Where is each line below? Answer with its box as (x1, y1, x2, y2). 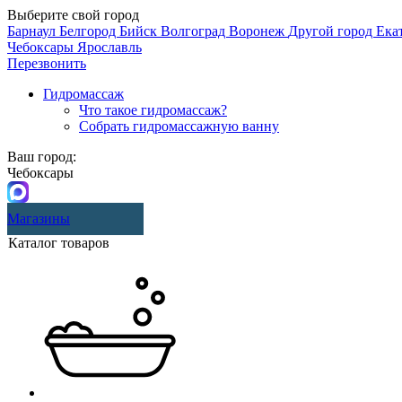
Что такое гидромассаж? (79, 102, 227, 118)
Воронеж (229, 23, 288, 39)
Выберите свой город (7, 7, 139, 22)
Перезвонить (7, 56, 86, 71)
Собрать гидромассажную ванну (79, 118, 279, 134)
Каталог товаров (8, 235, 109, 250)
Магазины (7, 211, 70, 226)
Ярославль (77, 39, 142, 55)
